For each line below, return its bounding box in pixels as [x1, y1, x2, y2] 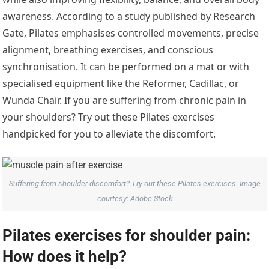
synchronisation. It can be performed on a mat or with [2, 59, 250, 73]
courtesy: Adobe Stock [97, 194, 172, 204]
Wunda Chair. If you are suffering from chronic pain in [2, 93, 247, 107]
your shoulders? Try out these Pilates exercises [2, 110, 215, 124]
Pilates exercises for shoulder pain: [2, 226, 251, 245]
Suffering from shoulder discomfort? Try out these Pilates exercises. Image [8, 179, 261, 189]
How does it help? [2, 247, 127, 266]
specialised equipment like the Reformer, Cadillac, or [2, 76, 240, 90]
